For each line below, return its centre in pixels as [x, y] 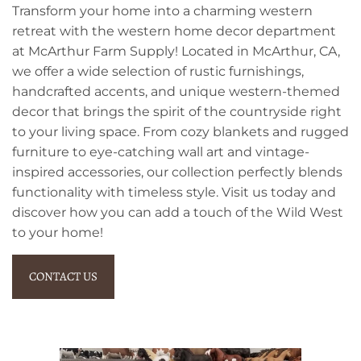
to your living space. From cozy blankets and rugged [180, 131]
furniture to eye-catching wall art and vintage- [161, 151]
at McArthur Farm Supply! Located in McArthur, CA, [176, 51]
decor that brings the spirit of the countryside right [177, 111]
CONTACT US [63, 276]
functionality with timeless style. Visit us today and [174, 192]
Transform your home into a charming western [162, 10]
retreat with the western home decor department [174, 31]
